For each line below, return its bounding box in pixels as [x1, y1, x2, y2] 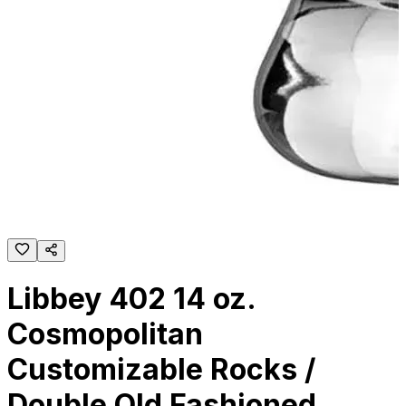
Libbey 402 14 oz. [7, 281, 256, 317]
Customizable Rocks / [7, 352, 315, 388]
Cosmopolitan [7, 316, 203, 353]
